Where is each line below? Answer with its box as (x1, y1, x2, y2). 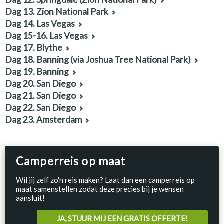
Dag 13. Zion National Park (5, 6, 108, 17)
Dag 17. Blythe (5, 42, 62, 53)
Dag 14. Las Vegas (5, 18, 75, 29)
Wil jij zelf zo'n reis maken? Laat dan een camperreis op (16, 175, 195, 184)
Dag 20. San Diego (5, 78, 76, 89)
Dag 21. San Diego (5, 90, 76, 101)
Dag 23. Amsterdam (5, 114, 82, 125)
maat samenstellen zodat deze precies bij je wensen (16, 184, 184, 193)
